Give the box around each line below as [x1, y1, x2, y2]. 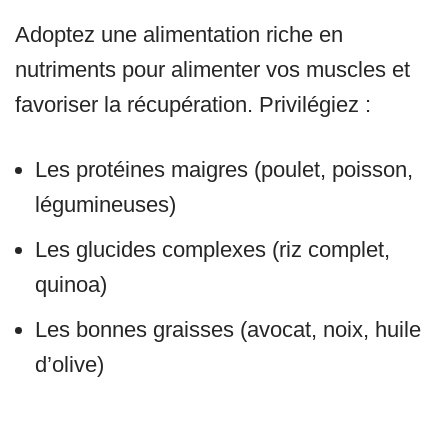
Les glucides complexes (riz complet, [35, 237, 390, 263]
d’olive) [35, 352, 104, 378]
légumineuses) [35, 192, 176, 218]
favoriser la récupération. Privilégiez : [15, 92, 371, 118]
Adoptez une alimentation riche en [15, 22, 343, 48]
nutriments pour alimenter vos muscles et [15, 57, 410, 83]
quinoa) [35, 272, 107, 298]
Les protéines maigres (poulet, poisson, [35, 157, 413, 183]
